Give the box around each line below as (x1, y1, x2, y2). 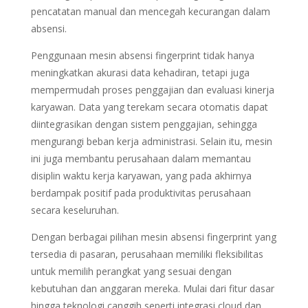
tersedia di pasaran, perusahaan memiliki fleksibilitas (30, 247, 263, 261)
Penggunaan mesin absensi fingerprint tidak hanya (30, 49, 254, 62)
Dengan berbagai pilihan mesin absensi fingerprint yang (30, 230, 276, 243)
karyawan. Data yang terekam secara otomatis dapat (30, 100, 268, 113)
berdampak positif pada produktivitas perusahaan (30, 186, 251, 199)
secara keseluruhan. (30, 203, 119, 217)
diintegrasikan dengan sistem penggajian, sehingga (30, 118, 257, 131)
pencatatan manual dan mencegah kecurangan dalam (30, 5, 270, 18)
